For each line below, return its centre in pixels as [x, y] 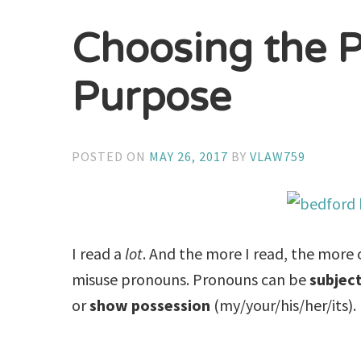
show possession [150, 305]
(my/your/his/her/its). [284, 305]
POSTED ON [111, 156]
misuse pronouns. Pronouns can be [191, 279]
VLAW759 [278, 156]
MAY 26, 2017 [189, 156]
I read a [99, 253]
